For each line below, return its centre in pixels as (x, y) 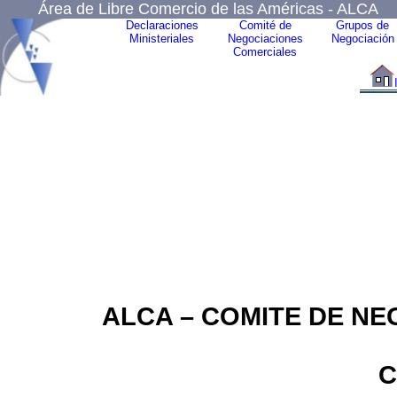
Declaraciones (162, 25)
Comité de (265, 25)
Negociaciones (265, 39)
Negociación (362, 39)
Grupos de (362, 25)
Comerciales (265, 52)
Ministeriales (162, 39)
